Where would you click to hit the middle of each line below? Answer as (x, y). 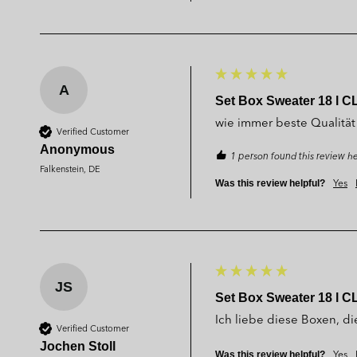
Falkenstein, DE (70, 168)
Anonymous (77, 149)
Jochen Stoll (78, 346)
